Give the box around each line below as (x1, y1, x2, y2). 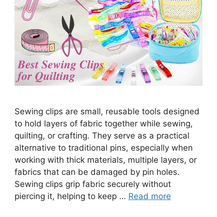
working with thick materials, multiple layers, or (15, 155, 197, 165)
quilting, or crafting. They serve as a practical (15, 130, 189, 140)
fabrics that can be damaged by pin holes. (15, 167, 180, 177)
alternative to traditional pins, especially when (15, 142, 193, 153)
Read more (128, 191, 171, 201)
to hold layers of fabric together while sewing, (15, 118, 193, 128)
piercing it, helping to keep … (15, 191, 128, 201)
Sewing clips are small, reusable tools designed (15, 106, 200, 116)
